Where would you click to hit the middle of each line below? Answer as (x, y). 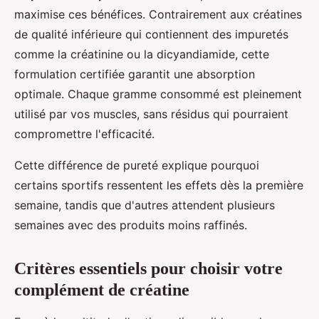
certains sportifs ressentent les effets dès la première (159, 185)
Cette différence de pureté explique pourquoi (137, 166)
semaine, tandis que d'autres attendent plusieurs (145, 205)
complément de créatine (102, 290)
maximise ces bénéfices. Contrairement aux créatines (158, 15)
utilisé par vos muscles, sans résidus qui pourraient (151, 114)
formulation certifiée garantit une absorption (135, 74)
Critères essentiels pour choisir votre (148, 269)
